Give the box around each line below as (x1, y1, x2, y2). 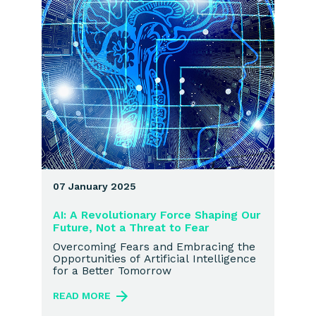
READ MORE (53, 289, 111, 301)
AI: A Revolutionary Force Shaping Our (53, 208, 260, 222)
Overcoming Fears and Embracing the (53, 240, 255, 254)
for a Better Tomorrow (53, 264, 171, 278)
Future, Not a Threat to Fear (53, 221, 209, 235)
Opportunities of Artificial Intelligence (53, 252, 256, 266)
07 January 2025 (53, 181, 136, 193)
